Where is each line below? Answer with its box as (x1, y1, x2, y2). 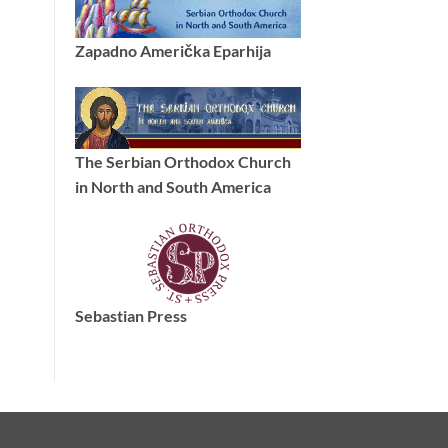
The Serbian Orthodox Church (74, 151, 291, 171)
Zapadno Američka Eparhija (74, 40, 271, 60)
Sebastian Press (74, 305, 187, 325)
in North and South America (74, 176, 271, 196)
